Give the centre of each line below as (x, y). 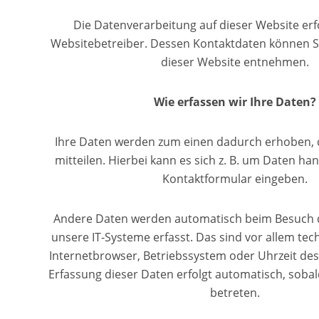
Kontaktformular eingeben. (235, 179)
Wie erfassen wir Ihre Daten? (235, 102)
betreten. (235, 293)
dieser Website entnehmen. (235, 62)
